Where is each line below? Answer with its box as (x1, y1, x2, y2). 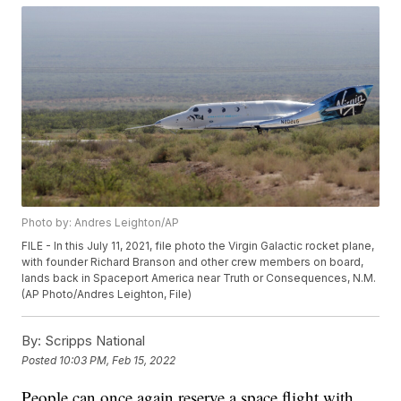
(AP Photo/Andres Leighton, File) (21, 287, 192, 302)
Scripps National (41, 332, 146, 350)
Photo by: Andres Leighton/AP (21, 216, 180, 230)
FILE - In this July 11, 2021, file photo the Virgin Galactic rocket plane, (21, 239, 375, 253)
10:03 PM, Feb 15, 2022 (59, 353, 176, 367)
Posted (21, 353, 60, 367)
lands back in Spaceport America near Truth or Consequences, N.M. (21, 271, 377, 286)
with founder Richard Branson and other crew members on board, (21, 255, 364, 269)
